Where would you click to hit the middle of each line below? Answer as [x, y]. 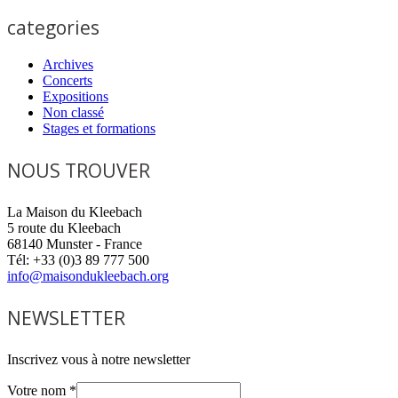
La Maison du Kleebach [75, 211]
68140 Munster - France [75, 243]
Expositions [76, 96]
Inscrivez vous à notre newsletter [99, 359]
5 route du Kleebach [64, 227]
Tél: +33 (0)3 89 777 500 [78, 259]
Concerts [68, 80]
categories [53, 27]
